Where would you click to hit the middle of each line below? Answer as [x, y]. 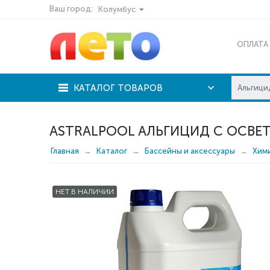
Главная [65, 151]
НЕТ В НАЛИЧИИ [85, 192]
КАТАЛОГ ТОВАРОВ [118, 88]
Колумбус [117, 9]
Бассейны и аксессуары [190, 151]
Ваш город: [71, 9]
